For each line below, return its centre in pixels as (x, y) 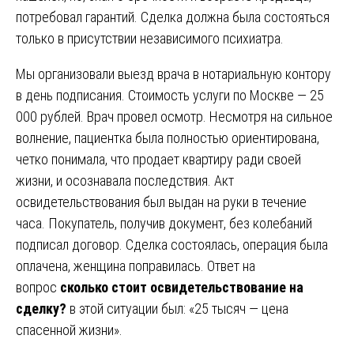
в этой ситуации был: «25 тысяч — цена (177, 308)
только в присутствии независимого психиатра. (150, 38)
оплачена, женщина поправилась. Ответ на (136, 265)
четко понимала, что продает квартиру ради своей (158, 159)
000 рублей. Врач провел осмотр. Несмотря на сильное (174, 116)
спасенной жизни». (69, 330)
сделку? (41, 308)
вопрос (38, 287)
